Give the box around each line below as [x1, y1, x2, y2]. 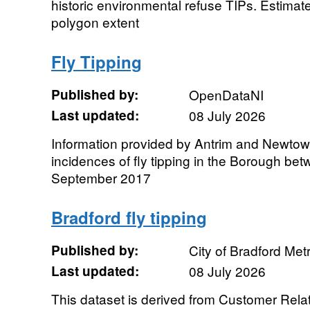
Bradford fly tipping [51, 206, 207, 229]
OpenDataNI [188, 85, 264, 104]
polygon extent [51, 12, 139, 31]
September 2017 [51, 168, 151, 187]
